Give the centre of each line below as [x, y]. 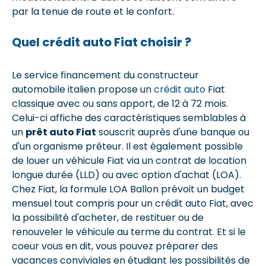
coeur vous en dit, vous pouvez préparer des [115, 246]
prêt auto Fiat [61, 132]
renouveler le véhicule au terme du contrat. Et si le [129, 232]
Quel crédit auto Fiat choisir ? [102, 42]
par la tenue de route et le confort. [93, 11]
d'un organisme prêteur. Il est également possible [127, 146]
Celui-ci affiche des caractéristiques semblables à [129, 118]
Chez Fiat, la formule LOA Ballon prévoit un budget [128, 189]
